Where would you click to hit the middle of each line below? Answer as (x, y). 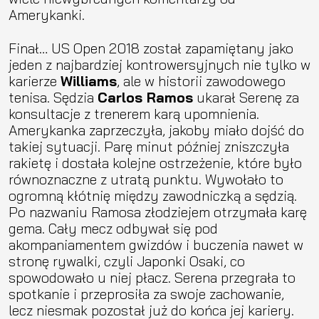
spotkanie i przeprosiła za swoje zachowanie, (146, 293)
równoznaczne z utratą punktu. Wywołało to (146, 179)
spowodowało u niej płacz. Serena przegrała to (152, 277)
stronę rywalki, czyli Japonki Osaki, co (127, 261)
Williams (89, 80)
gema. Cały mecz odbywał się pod (113, 228)
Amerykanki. (48, 14)
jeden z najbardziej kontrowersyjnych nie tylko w (159, 64)
